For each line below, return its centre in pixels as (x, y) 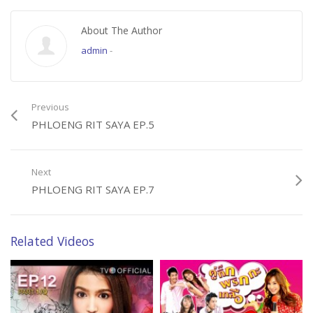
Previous (50, 107)
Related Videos (52, 241)
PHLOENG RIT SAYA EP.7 (93, 190)
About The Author (122, 31)
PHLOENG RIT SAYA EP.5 (93, 125)
